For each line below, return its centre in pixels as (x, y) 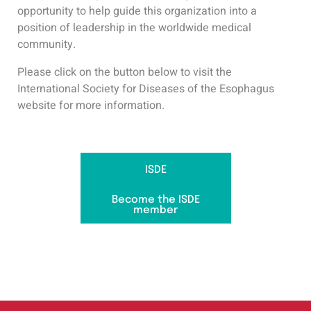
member (155, 211)
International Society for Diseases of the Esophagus (146, 89)
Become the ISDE (155, 200)
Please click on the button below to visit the (125, 72)
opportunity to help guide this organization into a (137, 11)
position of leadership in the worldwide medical (134, 27)
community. (47, 44)
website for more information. (91, 105)
